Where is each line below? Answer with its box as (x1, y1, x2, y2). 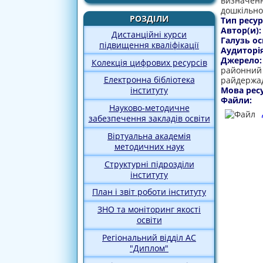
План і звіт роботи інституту (92, 186, 206, 198)
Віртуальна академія (107, 130, 191, 141)
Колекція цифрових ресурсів (91, 56, 207, 68)
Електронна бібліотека (103, 74, 195, 86)
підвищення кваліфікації (99, 39, 199, 50)
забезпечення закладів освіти (88, 113, 210, 124)
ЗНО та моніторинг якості (97, 204, 201, 215)
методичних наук (114, 140, 184, 152)
